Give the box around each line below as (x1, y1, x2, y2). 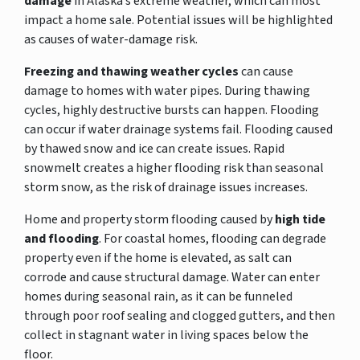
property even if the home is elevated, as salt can (24, 248, 292, 267)
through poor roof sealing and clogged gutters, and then (24, 306, 335, 325)
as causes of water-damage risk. (24, 30, 198, 48)
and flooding (24, 229, 99, 247)
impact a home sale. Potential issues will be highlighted (24, 10, 333, 29)
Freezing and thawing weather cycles (24, 62, 241, 80)
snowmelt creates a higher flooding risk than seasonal (24, 158, 324, 177)
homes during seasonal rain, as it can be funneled (24, 287, 292, 305)
